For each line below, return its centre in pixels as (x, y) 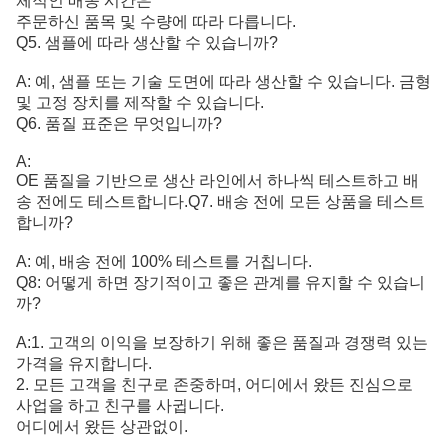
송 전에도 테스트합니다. (102, 201)
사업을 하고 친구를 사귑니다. (120, 405)
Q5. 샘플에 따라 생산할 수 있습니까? (147, 42)
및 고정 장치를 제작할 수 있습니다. (140, 102)
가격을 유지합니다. (84, 363)
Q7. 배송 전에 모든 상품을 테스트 (306, 201)
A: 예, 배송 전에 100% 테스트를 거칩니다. (164, 261)
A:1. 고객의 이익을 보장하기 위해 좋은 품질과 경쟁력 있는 (222, 342)
